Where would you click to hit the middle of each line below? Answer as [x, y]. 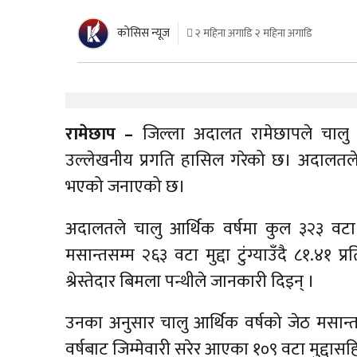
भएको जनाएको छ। [126, 187]
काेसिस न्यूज [144, 33]
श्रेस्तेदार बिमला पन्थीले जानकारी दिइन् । [190, 281]
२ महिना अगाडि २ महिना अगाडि [253, 33]
